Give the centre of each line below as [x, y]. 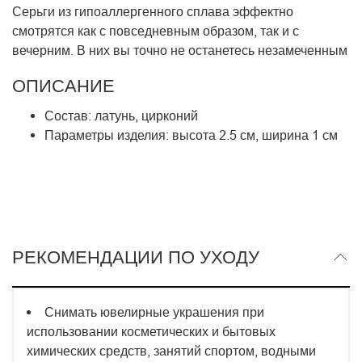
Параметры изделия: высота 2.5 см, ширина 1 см [191, 135]
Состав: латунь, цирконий [121, 116]
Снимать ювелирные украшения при [154, 311]
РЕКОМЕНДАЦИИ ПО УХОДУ [136, 257]
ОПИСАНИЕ [63, 86]
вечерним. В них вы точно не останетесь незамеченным [180, 51]
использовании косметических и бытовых [151, 331]
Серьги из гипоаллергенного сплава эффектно [153, 12]
